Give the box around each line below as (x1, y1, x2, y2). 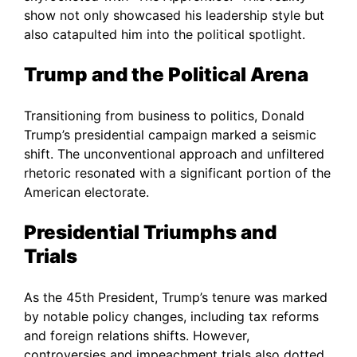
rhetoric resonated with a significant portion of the (24, 164, 331, 181)
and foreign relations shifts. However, (24, 327, 249, 343)
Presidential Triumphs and (24, 220, 277, 244)
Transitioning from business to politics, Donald (24, 107, 304, 124)
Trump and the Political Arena (24, 62, 308, 86)
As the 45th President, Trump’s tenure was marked (24, 288, 328, 305)
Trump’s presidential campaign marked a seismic (24, 126, 316, 143)
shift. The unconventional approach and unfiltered (24, 145, 324, 162)
